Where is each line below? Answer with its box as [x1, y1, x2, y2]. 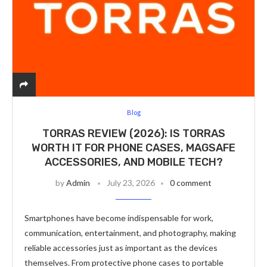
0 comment [170, 178, 212, 188]
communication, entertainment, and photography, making [24, 228, 236, 238]
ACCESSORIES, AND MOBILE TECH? [44, 156, 223, 169]
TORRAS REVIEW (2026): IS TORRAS [42, 127, 225, 140]
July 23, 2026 [107, 178, 155, 188]
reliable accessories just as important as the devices [24, 243, 218, 253]
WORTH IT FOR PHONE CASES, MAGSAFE [32, 141, 235, 154]
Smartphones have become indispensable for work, [24, 213, 213, 223]
